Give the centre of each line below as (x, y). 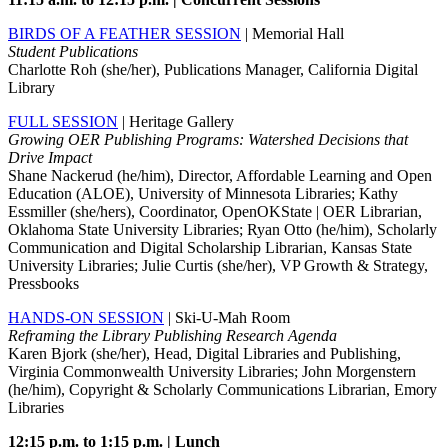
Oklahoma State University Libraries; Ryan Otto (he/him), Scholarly (222, 230)
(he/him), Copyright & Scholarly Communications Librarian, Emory (222, 390)
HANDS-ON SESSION (86, 318)
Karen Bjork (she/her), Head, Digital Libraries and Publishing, (204, 354)
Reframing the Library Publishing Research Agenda (172, 336)
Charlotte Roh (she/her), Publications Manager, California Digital (213, 70)
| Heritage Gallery (176, 122)
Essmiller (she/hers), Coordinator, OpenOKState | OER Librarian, (215, 212)
